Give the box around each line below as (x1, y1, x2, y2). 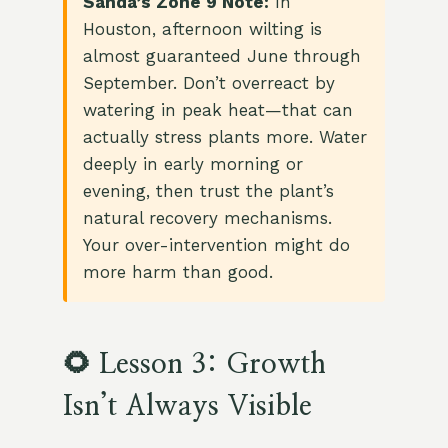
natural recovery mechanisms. (82, 208, 332, 229)
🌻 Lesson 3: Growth (62, 351, 326, 380)
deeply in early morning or (82, 154, 303, 175)
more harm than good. (82, 262, 273, 283)
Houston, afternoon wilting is (82, 19, 322, 40)
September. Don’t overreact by (82, 73, 335, 94)
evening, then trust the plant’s (82, 181, 334, 202)
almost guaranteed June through (82, 46, 361, 67)
